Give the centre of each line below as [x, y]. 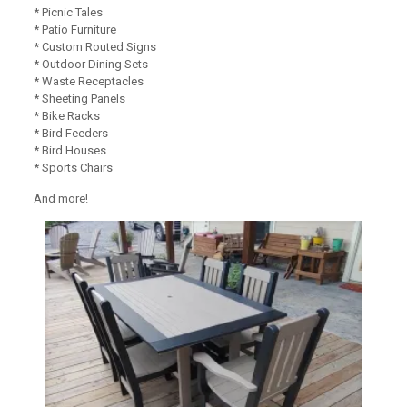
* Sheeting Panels [79, 99]
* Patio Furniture [74, 30]
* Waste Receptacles [88, 82]
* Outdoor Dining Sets [90, 65]
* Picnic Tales [68, 13]
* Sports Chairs [73, 168]
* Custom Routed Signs [94, 47]
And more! [60, 199]
